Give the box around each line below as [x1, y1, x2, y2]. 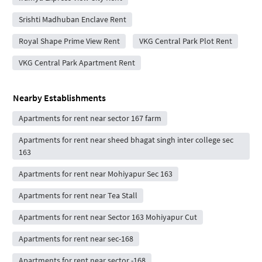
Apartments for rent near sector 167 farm [18, 112, 161, 123]
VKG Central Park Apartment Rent [18, 57, 135, 68]
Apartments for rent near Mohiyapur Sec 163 [18, 168, 173, 179]
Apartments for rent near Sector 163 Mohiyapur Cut [18, 211, 197, 222]
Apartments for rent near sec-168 [18, 233, 133, 244]
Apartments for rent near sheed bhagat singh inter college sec [18, 134, 233, 145]
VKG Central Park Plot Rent [139, 35, 232, 46]
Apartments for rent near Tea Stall [18, 189, 137, 201]
